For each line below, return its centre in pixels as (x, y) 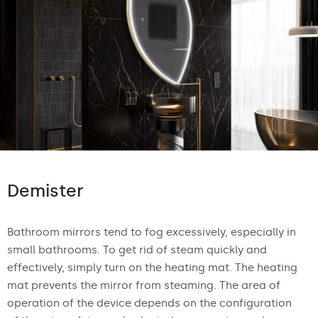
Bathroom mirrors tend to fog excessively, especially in (152, 232)
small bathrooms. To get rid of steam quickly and (137, 250)
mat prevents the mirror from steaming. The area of (144, 286)
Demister (45, 191)
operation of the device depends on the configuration (149, 303)
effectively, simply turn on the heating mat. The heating (152, 268)
